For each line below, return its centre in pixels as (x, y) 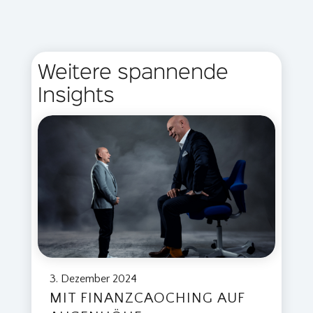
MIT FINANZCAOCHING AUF (147, 298)
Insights (76, 97)
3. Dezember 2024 (93, 279)
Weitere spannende (133, 74)
